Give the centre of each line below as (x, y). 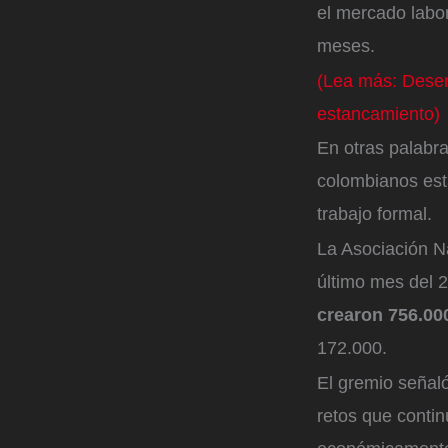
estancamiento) (378, 113)
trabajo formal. (377, 214)
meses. (346, 45)
